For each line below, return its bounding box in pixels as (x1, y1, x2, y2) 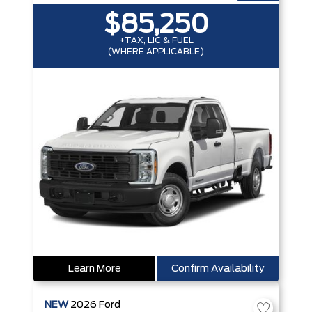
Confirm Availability (171, 264, 265, 274)
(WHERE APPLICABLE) (108, 47, 204, 56)
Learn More (68, 264, 120, 274)
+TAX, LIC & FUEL (118, 36, 194, 45)
